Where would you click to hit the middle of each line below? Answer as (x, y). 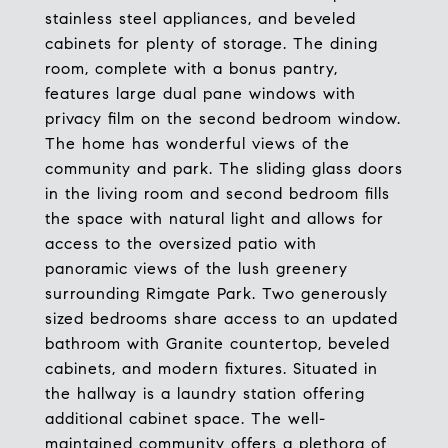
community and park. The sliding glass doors (224, 168)
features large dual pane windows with (200, 93)
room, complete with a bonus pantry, (191, 68)
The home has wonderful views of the (197, 143)
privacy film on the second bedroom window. (223, 118)
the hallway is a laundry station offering (205, 393)
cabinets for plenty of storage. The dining (211, 43)
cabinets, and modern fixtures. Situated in (211, 368)
